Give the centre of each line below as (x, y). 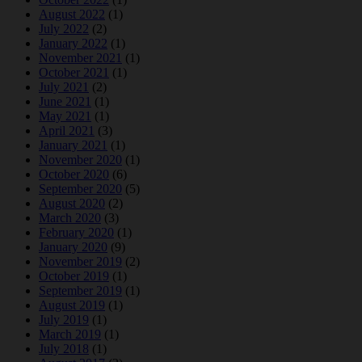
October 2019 (74, 276)
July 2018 (64, 349)
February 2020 (76, 233)
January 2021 (73, 145)
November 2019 (80, 262)
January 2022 (73, 44)
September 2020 (80, 189)
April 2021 (67, 131)
